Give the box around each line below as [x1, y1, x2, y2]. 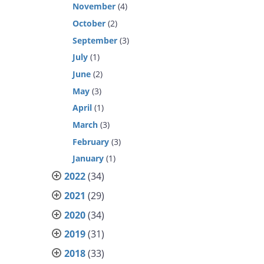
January [72, 153, 104, 164]
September [72, 34, 118, 46]
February [72, 136, 110, 147]
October [72, 17, 106, 29]
